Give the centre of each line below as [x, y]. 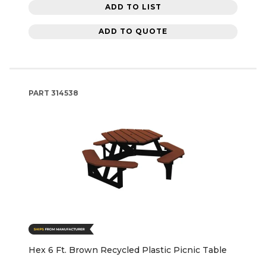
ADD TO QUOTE [133, 31]
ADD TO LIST [133, 7]
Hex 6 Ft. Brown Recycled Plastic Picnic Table [128, 250]
